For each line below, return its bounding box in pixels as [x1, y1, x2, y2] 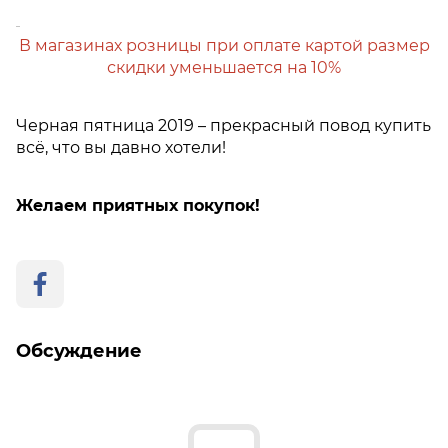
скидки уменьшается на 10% [107, 57, 341, 77]
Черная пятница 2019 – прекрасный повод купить [16, 115, 431, 135]
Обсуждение [16, 339, 142, 362]
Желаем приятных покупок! [16, 195, 260, 215]
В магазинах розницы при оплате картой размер [18, 35, 430, 55]
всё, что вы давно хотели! [16, 137, 226, 157]
